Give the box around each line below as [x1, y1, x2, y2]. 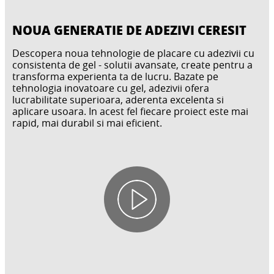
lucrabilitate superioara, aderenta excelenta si [12, 92, 224, 106]
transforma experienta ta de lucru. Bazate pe [12, 69, 218, 83]
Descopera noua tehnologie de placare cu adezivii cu [12, 46, 254, 60]
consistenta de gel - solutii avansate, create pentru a [12, 57, 253, 72]
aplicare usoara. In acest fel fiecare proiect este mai [12, 104, 248, 118]
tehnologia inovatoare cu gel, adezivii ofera [12, 81, 209, 95]
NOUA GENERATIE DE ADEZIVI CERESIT [12, 21, 246, 39]
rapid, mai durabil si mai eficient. [12, 116, 162, 130]
